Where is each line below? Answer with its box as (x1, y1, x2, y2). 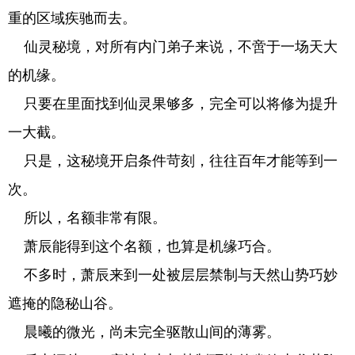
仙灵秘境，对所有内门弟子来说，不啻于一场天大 (8, 39, 338, 55)
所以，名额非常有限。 (8, 210, 166, 226)
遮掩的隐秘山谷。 (8, 296, 122, 311)
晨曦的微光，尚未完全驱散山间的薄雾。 (8, 324, 281, 340)
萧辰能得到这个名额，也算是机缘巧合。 (8, 239, 281, 254)
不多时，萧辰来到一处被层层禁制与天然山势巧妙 (8, 267, 338, 283)
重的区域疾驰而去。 (8, 10, 136, 26)
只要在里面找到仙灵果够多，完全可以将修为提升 (8, 96, 338, 112)
